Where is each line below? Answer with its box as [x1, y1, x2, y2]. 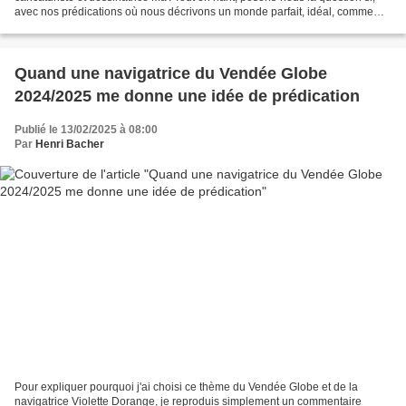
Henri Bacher [35, 138, 104, 151]
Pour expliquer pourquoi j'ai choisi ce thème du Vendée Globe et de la [14, 380, 358, 393]
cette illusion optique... [14, 20, 124, 34]
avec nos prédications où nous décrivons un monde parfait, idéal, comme [14, 5, 373, 19]
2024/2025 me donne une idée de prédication [14, 87, 360, 106]
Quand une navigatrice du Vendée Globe [14, 64, 327, 83]
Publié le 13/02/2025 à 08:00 [14, 123, 158, 137]
